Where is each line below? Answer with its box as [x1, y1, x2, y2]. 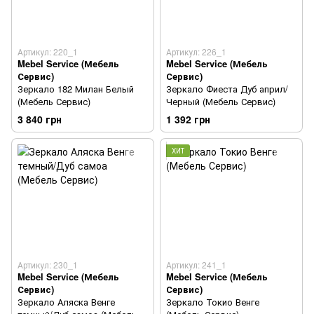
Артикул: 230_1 [18, 259, 78, 271]
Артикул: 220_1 [18, 46, 78, 58]
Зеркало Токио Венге [166, 295, 259, 309]
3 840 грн [18, 111, 62, 126]
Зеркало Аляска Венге [18, 295, 115, 309]
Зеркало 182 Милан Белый [18, 82, 134, 96]
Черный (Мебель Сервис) [166, 95, 275, 109]
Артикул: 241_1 [166, 259, 226, 271]
